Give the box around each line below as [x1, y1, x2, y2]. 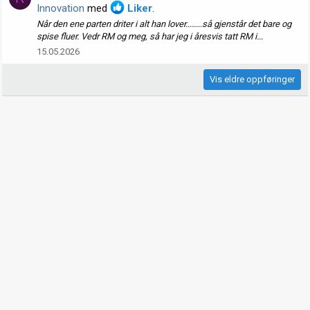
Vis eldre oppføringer [210, 73, 295, 84]
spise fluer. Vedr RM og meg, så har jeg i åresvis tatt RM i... [37, 31, 263, 42]
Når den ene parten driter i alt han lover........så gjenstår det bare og [37, 19, 291, 30]
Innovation [37, 2, 84, 15]
